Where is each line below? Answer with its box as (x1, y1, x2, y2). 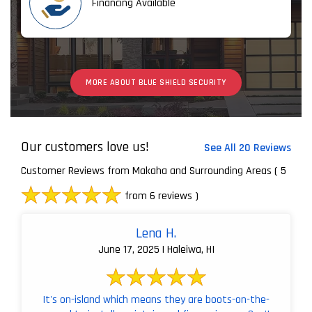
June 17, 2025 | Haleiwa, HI (97, 242, 214, 257)
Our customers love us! (21, 137, 149, 156)
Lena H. (136, 224, 176, 242)
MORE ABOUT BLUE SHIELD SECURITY (86, 77, 226, 88)
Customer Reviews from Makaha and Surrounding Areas (21, 163, 272, 178)
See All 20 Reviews (204, 140, 291, 155)
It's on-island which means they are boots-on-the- (42, 292, 270, 307)
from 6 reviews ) (122, 188, 198, 203)
